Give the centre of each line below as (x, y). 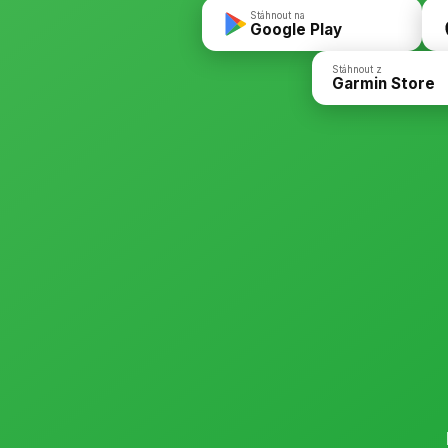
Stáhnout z (357, 68)
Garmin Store (383, 83)
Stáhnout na (277, 14)
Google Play (296, 29)
